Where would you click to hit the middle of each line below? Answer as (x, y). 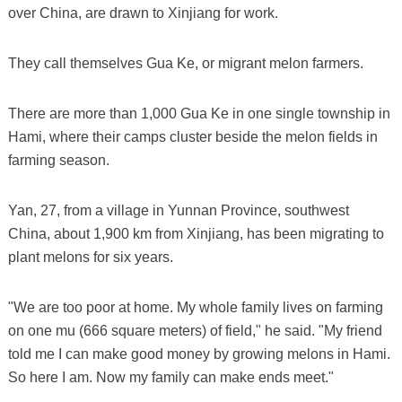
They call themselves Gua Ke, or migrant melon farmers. (185, 63)
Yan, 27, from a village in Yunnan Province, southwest (178, 210)
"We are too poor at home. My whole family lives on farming (195, 307)
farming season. (58, 160)
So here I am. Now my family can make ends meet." (170, 377)
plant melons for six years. (90, 257)
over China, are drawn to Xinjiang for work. (143, 13)
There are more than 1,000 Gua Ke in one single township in (199, 113)
